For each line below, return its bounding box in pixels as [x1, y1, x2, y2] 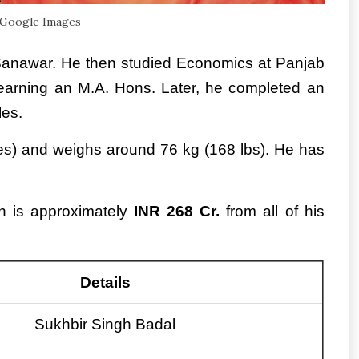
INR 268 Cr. [134, 203, 220, 220]
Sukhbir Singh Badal [34, 316, 175, 333]
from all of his [220, 203, 325, 220]
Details [79, 274, 131, 292]
